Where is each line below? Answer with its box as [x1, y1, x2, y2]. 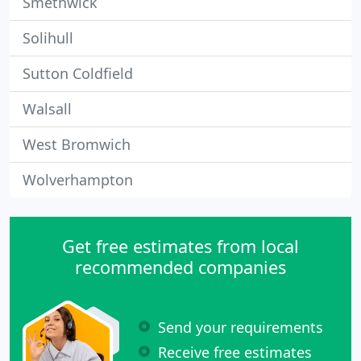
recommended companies [75, 255, 286, 279]
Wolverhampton [23, 170, 133, 189]
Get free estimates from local [62, 234, 299, 258]
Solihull [23, 28, 73, 48]
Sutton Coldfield [23, 64, 133, 83]
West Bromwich [23, 135, 131, 154]
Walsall [23, 99, 72, 118]
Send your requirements [158, 317, 323, 337]
